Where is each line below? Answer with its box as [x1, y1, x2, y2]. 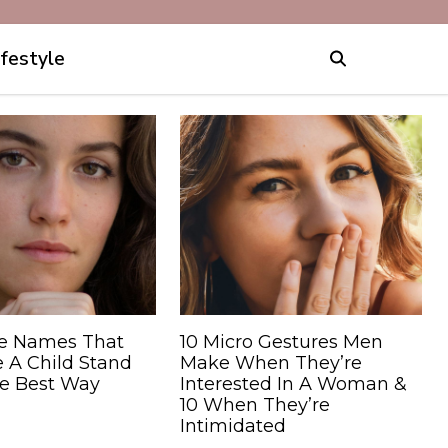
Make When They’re [180, 351, 362, 374]
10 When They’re [180, 393, 330, 416]
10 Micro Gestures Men [180, 330, 383, 353]
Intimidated [180, 414, 286, 437]
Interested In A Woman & [180, 372, 407, 395]
